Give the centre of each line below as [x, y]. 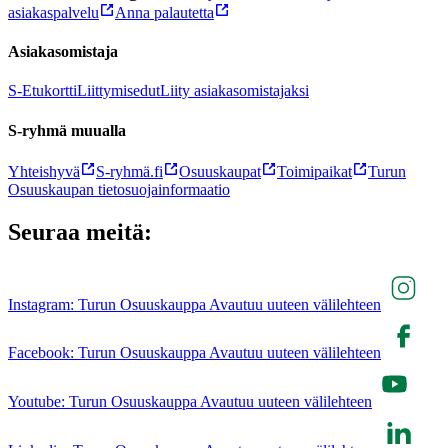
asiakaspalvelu [53, 12]
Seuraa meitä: [80, 231]
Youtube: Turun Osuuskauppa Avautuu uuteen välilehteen [190, 401]
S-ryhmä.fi [129, 171]
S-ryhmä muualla [67, 130]
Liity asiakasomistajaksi [234, 91]
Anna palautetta [164, 12]
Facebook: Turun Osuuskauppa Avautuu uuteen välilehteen [194, 352]
